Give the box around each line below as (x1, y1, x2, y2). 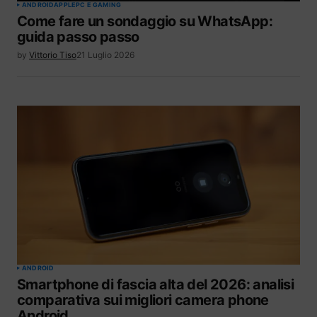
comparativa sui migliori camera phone (17, 292, 269, 309)
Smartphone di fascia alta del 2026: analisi (17, 276, 294, 294)
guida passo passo (17, 28, 139, 46)
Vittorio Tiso (29, 50, 76, 61)
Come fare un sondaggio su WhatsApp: (17, 13, 272, 30)
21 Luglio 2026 (76, 50, 134, 61)
